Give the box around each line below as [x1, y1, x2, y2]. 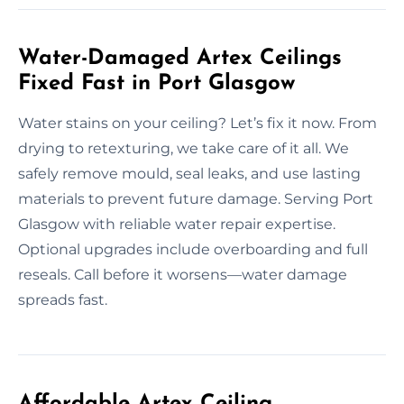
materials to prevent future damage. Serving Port [18, 189, 373, 207]
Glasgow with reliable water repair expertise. [18, 215, 335, 233]
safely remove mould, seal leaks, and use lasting [18, 164, 361, 182]
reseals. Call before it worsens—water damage [18, 265, 347, 283]
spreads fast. [18, 290, 107, 308]
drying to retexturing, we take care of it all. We [18, 139, 349, 157]
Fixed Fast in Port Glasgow [18, 72, 295, 95]
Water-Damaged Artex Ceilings [18, 47, 342, 69]
